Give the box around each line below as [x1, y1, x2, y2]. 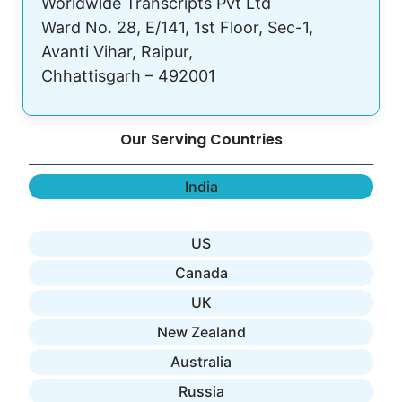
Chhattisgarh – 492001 [41, 66, 215, 86]
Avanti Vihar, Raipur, [41, 42, 193, 62]
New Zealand [156, 323, 246, 342]
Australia [170, 353, 232, 371]
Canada [174, 264, 228, 283]
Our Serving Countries [119, 129, 283, 151]
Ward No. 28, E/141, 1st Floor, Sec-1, [41, 18, 313, 38]
